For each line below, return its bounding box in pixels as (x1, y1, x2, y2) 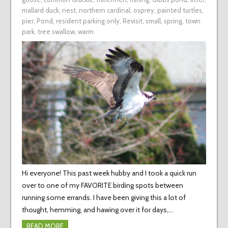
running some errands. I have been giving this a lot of (21, 193, 186, 203)
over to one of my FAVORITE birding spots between (21, 181, 183, 190)
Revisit (122, 17, 142, 25)
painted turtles (157, 6, 202, 15)
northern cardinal (78, 6, 130, 15)
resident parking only (55, 17, 120, 25)
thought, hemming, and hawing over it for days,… (21, 205, 173, 215)
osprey (133, 6, 154, 15)
